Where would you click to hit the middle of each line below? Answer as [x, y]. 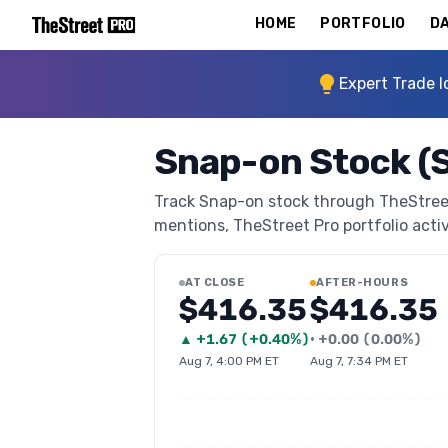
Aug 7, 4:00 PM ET [229, 361]
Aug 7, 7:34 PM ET [359, 361]
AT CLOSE [215, 282]
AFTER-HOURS [362, 282]
